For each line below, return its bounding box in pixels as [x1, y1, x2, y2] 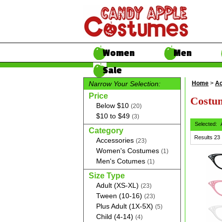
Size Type [89, 171, 125, 180]
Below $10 [96, 102, 131, 110]
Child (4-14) [96, 213, 135, 221]
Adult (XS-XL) [96, 181, 141, 189]
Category [89, 126, 123, 135]
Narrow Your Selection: [89, 80, 161, 88]
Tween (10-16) [96, 192, 144, 200]
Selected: [195, 121, 217, 127]
